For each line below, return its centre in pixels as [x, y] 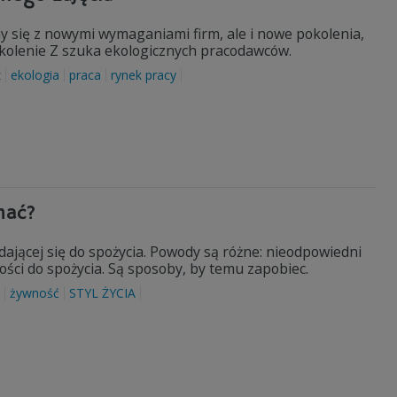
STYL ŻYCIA [102, 293]
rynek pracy [144, 75]
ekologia [35, 75]
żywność [35, 293]
